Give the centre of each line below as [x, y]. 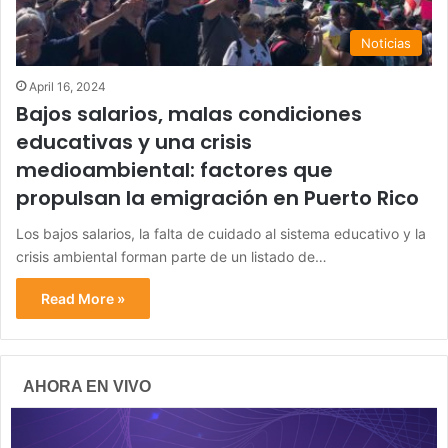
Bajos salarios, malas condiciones [189, 113]
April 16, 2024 [67, 86]
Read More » [83, 298]
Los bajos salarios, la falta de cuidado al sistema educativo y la [221, 233]
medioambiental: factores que [174, 169]
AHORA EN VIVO [87, 386]
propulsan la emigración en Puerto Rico [217, 197]
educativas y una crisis [134, 141]
